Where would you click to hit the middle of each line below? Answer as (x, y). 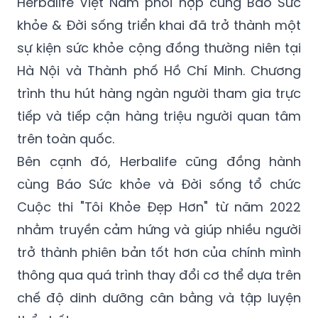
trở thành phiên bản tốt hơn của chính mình (159, 252)
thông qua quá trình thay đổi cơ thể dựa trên (159, 275)
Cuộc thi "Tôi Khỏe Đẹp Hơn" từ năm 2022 (159, 207)
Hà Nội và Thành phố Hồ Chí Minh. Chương (159, 70)
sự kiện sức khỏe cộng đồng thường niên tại (159, 48)
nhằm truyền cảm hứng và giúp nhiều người (159, 229)
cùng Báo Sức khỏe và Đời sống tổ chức (159, 184)
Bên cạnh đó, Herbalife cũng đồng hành (159, 161)
